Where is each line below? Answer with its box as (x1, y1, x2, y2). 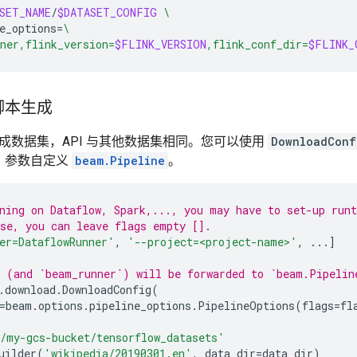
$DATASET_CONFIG (57, 5, 157, 20)
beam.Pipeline (75, 153, 165, 168)
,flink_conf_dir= (206, 37, 308, 52)
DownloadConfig (62, 282, 151, 297)
